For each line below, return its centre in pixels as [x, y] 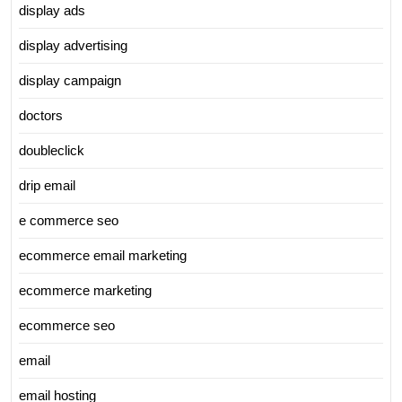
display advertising [73, 45]
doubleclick [52, 150]
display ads [52, 10]
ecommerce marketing [85, 290]
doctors [41, 115]
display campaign [70, 80]
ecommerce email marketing [103, 255]
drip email [47, 185]
